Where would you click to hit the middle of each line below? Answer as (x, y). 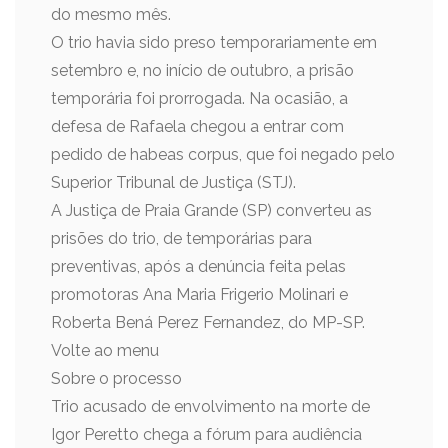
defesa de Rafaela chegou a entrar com (197, 126)
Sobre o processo (116, 378)
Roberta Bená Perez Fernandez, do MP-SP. (208, 322)
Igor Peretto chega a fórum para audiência (206, 434)
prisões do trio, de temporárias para (181, 238)
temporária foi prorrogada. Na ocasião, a (199, 98)
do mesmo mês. (111, 14)
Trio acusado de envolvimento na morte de (210, 406)
